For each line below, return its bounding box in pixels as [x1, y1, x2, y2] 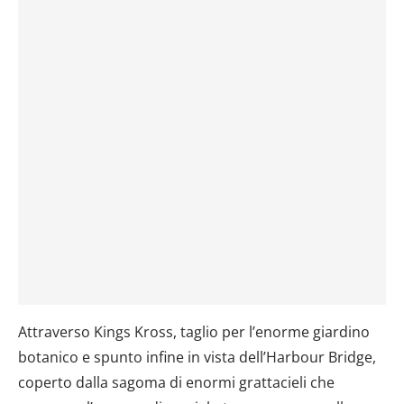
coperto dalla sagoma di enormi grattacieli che [18, 372, 335, 392]
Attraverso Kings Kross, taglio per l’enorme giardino [18, 321, 370, 342]
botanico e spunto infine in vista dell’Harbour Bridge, [18, 346, 376, 367]
